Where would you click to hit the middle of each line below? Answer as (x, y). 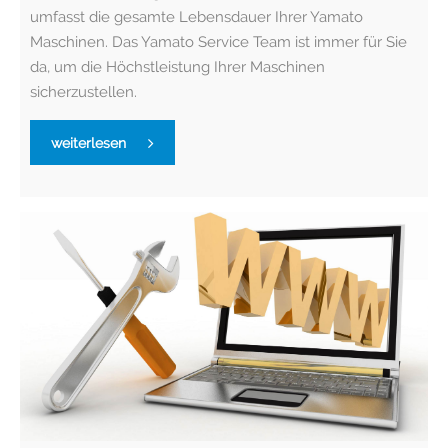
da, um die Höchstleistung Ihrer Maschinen (177, 66)
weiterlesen (88, 142)
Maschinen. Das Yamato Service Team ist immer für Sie (218, 41)
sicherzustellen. (83, 91)
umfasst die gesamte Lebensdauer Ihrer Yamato (196, 16)
